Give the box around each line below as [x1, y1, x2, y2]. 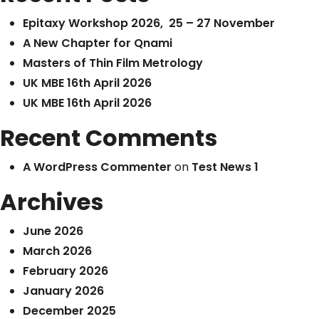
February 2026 [23, 263, 108, 279]
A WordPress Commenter [23, 159, 172, 175]
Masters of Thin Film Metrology [23, 55, 203, 71]
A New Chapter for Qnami [23, 35, 172, 51]
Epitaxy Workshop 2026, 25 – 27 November [23, 15, 275, 31]
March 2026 [23, 243, 92, 259]
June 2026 [23, 223, 83, 239]
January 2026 [23, 283, 104, 299]
